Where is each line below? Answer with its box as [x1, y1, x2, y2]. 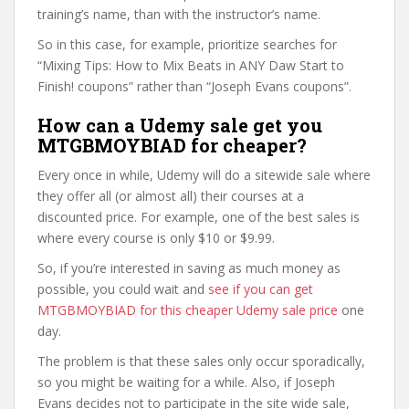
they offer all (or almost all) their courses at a [37, 187, 304, 204]
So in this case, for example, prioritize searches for [37, 36, 337, 53]
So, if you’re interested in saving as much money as [37, 259, 341, 277]
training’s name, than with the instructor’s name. [37, 5, 320, 23]
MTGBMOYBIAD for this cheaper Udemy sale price [37, 301, 338, 319]
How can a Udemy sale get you [37, 113, 322, 137]
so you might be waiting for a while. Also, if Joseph [37, 373, 335, 391]
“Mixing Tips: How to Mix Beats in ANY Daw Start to [37, 57, 344, 74]
